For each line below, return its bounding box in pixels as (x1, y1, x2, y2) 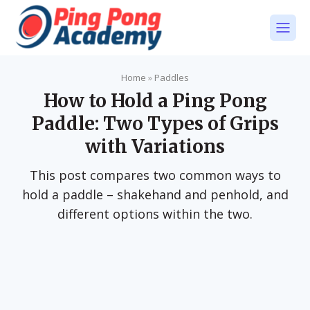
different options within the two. (57, 206, 253, 222)
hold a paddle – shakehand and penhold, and (21, 186, 289, 203)
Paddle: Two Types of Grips (31, 112, 279, 135)
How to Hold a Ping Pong (43, 89, 267, 112)
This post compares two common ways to (29, 167, 281, 183)
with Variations (85, 135, 225, 158)
